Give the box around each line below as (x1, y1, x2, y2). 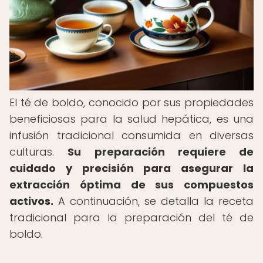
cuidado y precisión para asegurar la (9, 161, 254, 176)
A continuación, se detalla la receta (53, 194, 254, 208)
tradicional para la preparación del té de (9, 210, 254, 225)
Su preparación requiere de (68, 144, 254, 159)
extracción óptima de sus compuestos (9, 177, 254, 192)
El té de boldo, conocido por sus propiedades (9, 95, 254, 110)
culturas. (9, 144, 68, 159)
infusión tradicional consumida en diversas (9, 128, 254, 143)
